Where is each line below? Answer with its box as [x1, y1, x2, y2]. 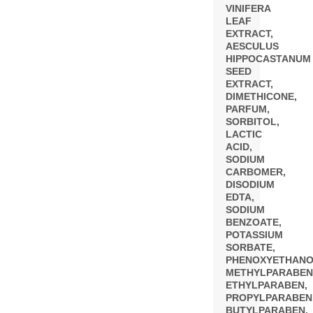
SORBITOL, [226, 116, 279, 127]
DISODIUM [226, 179, 275, 190]
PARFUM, [226, 103, 270, 115]
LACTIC [226, 129, 262, 140]
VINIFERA [226, 3, 270, 14]
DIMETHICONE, [226, 91, 297, 102]
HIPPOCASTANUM [226, 53, 311, 64]
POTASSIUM [226, 229, 283, 240]
